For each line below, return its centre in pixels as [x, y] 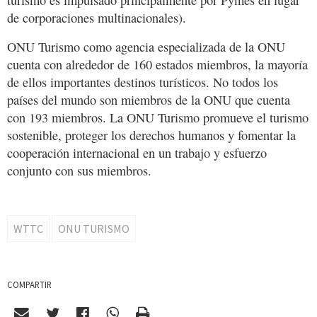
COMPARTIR [29, 285]
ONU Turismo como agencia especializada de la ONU [146, 47]
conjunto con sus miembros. [79, 171]
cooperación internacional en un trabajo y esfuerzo [137, 153]
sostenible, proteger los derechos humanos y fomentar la [151, 136]
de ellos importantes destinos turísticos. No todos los [143, 82]
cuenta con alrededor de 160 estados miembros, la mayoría [157, 65]
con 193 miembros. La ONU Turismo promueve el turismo [158, 118]
